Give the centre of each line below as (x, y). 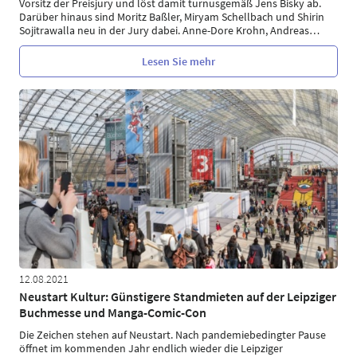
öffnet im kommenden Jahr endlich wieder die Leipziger (151, 348)
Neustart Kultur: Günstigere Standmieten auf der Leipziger (178, 296)
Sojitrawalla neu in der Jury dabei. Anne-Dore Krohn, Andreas (164, 30)
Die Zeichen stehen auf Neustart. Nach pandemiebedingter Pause (173, 334)
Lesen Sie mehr (178, 61)
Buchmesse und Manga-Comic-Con (113, 312)
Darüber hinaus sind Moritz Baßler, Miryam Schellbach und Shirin (172, 17)
